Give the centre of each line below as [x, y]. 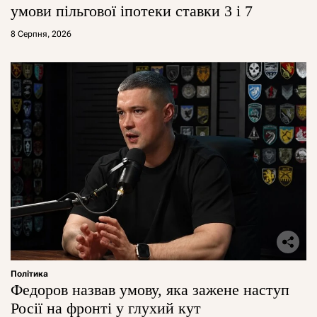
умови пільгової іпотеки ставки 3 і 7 [132, 11]
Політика [29, 273]
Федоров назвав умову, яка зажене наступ [150, 289]
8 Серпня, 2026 [41, 34]
